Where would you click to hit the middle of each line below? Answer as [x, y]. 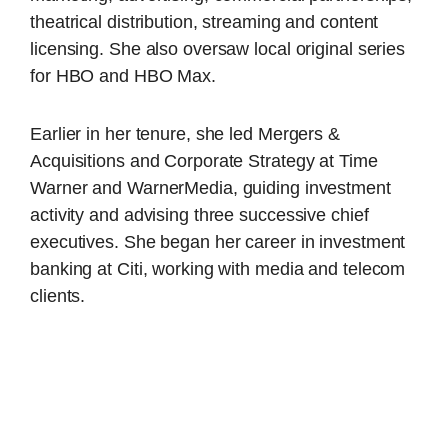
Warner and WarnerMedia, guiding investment [210, 187]
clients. [58, 295]
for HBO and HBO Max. [123, 76]
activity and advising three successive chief [199, 214]
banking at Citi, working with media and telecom [218, 268]
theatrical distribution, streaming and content [204, 22]
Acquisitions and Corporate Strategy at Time [204, 160]
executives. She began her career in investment [218, 241]
